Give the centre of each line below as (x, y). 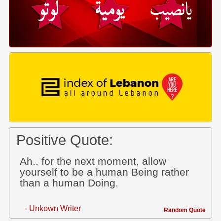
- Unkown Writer (53, 208)
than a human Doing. (69, 183)
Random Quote (184, 210)
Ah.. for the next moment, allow (93, 161)
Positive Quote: (64, 140)
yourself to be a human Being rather (104, 172)
